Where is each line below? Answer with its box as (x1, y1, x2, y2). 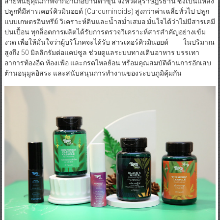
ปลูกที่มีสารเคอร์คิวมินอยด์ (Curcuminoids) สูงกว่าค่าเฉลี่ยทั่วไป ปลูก (4, 7, 209, 15)
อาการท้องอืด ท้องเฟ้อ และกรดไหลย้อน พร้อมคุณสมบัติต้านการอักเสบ (4, 58, 211, 67)
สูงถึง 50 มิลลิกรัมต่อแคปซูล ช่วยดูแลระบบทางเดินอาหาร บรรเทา (4, 48, 199, 56)
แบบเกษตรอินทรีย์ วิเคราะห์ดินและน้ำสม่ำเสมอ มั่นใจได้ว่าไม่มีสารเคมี (4, 17, 215, 26)
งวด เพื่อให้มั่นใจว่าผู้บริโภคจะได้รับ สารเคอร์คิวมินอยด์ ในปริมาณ (4, 38, 215, 46)
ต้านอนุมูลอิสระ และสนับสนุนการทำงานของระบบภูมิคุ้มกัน (4, 69, 182, 77)
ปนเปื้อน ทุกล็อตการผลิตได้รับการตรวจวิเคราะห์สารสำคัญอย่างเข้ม (4, 27, 206, 36)
